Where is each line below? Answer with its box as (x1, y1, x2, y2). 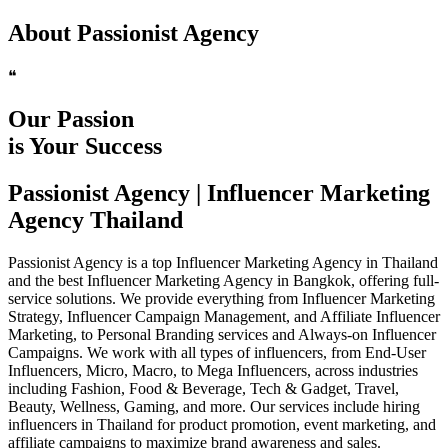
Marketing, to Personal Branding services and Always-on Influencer (8, 325, 436, 343)
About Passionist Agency (8, 19, 259, 46)
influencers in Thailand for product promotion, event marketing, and (8, 415, 436, 433)
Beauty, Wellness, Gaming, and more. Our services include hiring (8, 397, 420, 415)
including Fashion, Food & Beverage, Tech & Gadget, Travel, (8, 379, 399, 397)
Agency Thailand (8, 206, 183, 233)
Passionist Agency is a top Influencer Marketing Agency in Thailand (8, 253, 438, 271)
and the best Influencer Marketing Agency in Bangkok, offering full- (8, 271, 439, 289)
